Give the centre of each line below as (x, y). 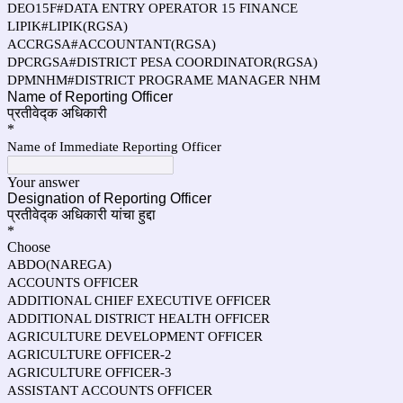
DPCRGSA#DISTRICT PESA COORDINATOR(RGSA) (162, 62)
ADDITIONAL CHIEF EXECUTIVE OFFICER (139, 300)
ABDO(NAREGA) (59, 264)
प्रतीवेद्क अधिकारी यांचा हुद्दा (81, 215)
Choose (29, 247)
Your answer (43, 182)
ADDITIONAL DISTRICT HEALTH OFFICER (139, 318)
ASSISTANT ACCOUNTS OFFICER (110, 390)
